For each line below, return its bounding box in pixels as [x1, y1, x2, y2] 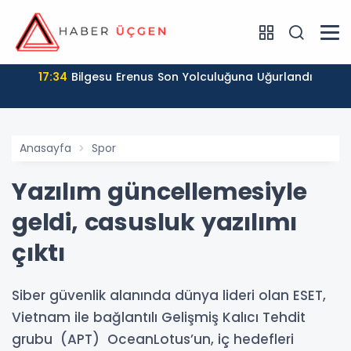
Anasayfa [20, 140, 71, 156]
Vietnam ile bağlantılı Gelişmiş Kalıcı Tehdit [12, 308, 306, 327]
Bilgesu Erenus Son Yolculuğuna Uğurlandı [71, 69, 313, 85]
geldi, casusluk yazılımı [12, 206, 298, 239]
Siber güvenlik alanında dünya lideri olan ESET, [12, 286, 326, 305]
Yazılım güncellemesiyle [12, 175, 307, 208]
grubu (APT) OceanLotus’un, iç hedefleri [12, 330, 294, 349]
